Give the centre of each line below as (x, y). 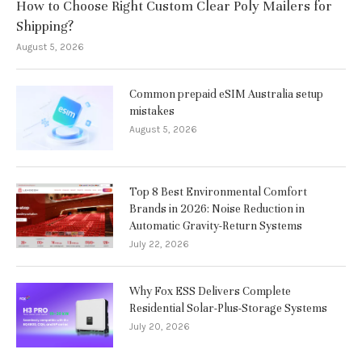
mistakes (152, 111)
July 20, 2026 (160, 326)
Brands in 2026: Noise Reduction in (217, 209)
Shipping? (45, 26)
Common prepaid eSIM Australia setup (226, 94)
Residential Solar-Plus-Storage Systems (228, 308)
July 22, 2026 (159, 244)
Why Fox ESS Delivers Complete (210, 291)
